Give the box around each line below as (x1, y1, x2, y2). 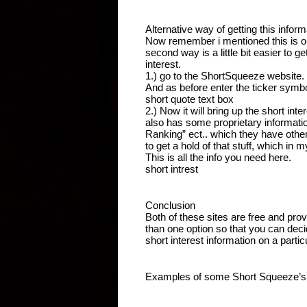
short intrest (145, 162, 201, 175)
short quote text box (145, 93, 234, 105)
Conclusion (145, 199, 195, 211)
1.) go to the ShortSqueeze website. (145, 69, 304, 82)
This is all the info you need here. (145, 151, 291, 163)
